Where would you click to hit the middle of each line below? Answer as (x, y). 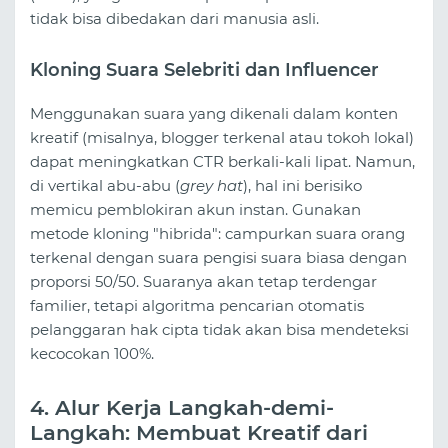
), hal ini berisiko (302, 186)
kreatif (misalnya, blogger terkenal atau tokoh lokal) (222, 138)
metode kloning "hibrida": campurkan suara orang (217, 234)
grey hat (211, 186)
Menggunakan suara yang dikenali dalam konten (214, 114)
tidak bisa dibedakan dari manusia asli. (174, 18)
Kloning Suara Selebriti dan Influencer (204, 69)
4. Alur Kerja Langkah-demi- (182, 408)
